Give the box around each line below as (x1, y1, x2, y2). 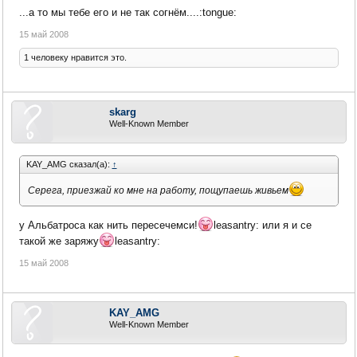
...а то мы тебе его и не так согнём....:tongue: (18, 6, 237, 18)
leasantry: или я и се (213, 219, 312, 232)
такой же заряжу (18, 235, 99, 248)
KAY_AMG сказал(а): (25, 159, 112, 169)
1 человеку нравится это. (23, 52, 127, 62)
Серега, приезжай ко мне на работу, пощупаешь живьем (27, 184, 288, 196)
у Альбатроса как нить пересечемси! (18, 219, 198, 232)
